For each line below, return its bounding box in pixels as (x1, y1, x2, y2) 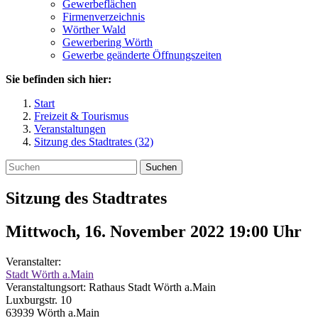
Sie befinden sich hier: (6, 73, 111, 85)
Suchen (146, 162, 177, 172)
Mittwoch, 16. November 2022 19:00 (6, 221, 273, 241)
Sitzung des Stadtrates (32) (34, 136, 153, 148)
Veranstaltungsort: (6, 280, 89, 293)
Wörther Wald (62, 23, 126, 35)
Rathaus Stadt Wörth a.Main (89, 280, 216, 293)
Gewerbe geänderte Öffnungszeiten (62, 49, 221, 61)
